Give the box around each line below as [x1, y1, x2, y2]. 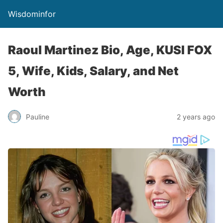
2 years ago [177, 112, 215, 121]
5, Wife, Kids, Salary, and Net [8, 64, 179, 78]
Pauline [26, 112, 49, 121]
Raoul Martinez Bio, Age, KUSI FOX [8, 43, 212, 57]
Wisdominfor [8, 9, 56, 19]
